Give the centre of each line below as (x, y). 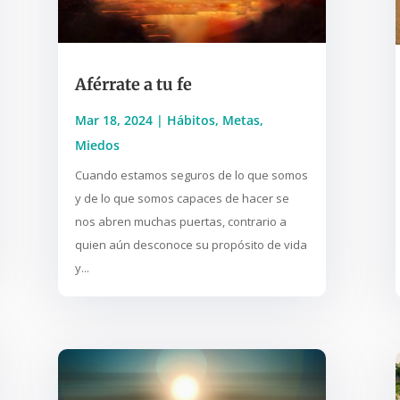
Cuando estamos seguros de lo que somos (191, 175)
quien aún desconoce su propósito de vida (191, 245)
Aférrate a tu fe (133, 85)
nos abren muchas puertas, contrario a (180, 222)
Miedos (97, 146)
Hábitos (191, 121)
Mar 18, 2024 (113, 121)
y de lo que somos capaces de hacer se (182, 199)
